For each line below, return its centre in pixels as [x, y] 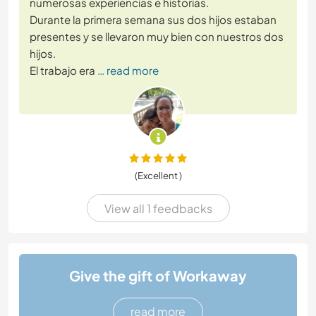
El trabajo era [62, 71]
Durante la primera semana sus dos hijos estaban [153, 20]
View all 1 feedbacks [158, 208]
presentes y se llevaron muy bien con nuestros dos [157, 37]
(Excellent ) [158, 176]
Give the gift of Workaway [158, 275]
